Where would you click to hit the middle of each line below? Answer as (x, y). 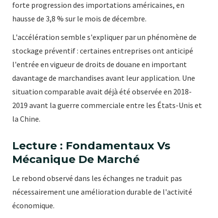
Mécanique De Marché (76, 160)
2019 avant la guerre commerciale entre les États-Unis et (107, 105)
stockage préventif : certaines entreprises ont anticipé (103, 51)
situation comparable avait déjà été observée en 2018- (102, 92)
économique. (33, 206)
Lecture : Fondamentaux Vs (91, 146)
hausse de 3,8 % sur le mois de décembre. (79, 19)
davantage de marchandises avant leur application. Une (104, 78)
